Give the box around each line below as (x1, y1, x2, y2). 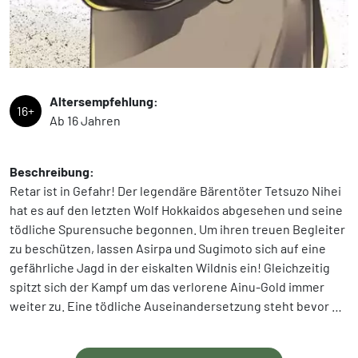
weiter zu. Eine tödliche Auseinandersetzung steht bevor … (10, 298, 342, 314)
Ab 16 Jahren (50, 113, 121, 129)
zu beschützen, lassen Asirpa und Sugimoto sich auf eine (10, 241, 326, 257)
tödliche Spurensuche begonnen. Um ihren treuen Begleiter (10, 221, 345, 237)
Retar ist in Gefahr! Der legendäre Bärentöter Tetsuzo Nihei (10, 183, 341, 199)
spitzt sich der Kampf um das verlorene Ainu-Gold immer (10, 279, 324, 295)
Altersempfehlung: (50, 93, 158, 109)
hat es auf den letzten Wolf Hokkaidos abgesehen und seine (10, 202, 343, 218)
